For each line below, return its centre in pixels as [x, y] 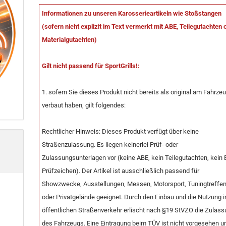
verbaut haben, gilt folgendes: [84, 105]
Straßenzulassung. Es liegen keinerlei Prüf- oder [110, 145]
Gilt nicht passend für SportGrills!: [91, 66]
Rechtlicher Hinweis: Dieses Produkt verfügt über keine [121, 131]
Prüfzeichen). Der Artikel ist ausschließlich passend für [121, 171]
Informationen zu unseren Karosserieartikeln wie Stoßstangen [132, 13]
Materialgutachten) [70, 40]
